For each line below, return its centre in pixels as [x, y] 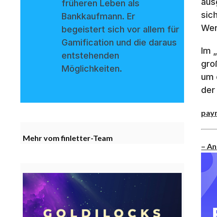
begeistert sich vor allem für [120, 29]
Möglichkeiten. [92, 68]
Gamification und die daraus [119, 42]
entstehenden [90, 55]
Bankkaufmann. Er [98, 16]
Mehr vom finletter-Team [68, 138]
